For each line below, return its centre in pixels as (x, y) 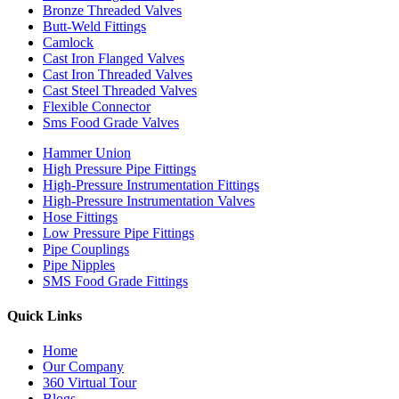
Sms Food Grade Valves (111, 122)
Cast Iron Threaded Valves (118, 74)
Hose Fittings (80, 216)
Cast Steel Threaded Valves (120, 90)
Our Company (83, 367)
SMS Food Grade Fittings (115, 281)
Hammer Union (87, 152)
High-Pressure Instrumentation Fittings (151, 184)
